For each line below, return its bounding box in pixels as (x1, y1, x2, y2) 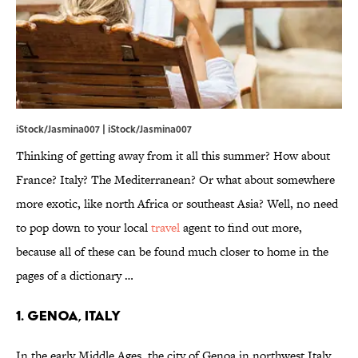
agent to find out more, (180, 219, 302, 237)
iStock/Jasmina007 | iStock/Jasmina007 (16, 121, 192, 137)
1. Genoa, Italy (16, 307, 121, 324)
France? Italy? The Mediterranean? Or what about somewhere (16, 171, 335, 189)
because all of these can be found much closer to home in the (16, 243, 328, 261)
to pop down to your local (16, 219, 151, 237)
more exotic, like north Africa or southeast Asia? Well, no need (16, 195, 338, 213)
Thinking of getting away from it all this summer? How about (16, 147, 330, 165)
